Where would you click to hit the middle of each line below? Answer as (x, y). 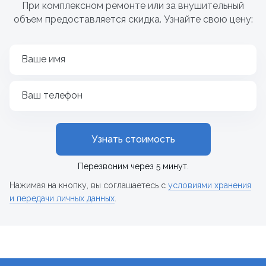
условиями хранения (210, 185)
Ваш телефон (52, 95)
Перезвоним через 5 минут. (133, 166)
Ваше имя (43, 59)
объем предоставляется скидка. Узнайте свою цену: (133, 19)
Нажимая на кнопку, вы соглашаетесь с (89, 185)
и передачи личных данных (62, 198)
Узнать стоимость (133, 139)
